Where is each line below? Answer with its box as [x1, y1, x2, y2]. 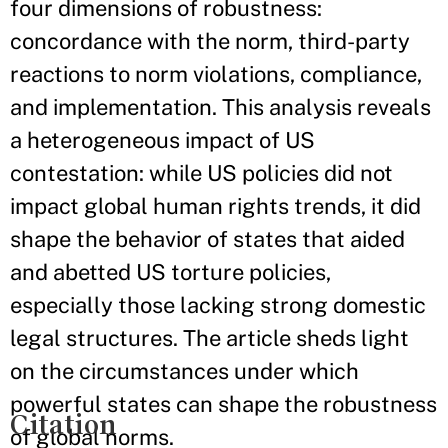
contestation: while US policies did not [10, 160, 393, 187]
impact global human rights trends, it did [10, 193, 421, 220]
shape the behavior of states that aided [10, 226, 405, 253]
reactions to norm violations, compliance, [10, 61, 422, 88]
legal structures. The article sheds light [10, 325, 409, 352]
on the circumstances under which [10, 358, 359, 385]
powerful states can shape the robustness [10, 391, 437, 418]
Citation [10, 409, 117, 441]
